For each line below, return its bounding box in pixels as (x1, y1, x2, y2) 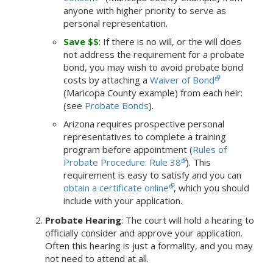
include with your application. (63, 194, 182, 207)
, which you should (174, 181, 249, 194)
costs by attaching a (63, 73, 150, 86)
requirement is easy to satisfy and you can (63, 168, 241, 181)
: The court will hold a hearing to (121, 213, 254, 226)
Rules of (193, 143, 227, 155)
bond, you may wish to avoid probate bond (63, 60, 243, 73)
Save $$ (63, 35, 99, 48)
